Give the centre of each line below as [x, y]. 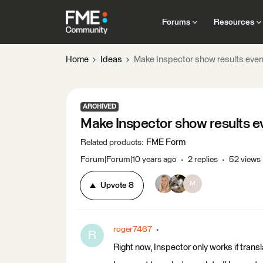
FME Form [166, 142]
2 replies [203, 160]
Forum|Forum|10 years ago [129, 160]
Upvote [114, 186]
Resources [234, 22]
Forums [176, 22]
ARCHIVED [100, 107]
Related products [111, 143]
